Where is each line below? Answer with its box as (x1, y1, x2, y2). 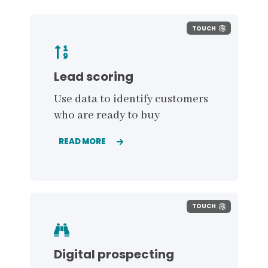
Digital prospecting (54, 246, 174, 263)
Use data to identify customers (54, 92, 208, 106)
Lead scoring (54, 68, 133, 85)
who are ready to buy (54, 108, 160, 123)
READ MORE (59, 135, 106, 147)
